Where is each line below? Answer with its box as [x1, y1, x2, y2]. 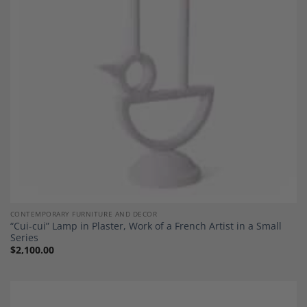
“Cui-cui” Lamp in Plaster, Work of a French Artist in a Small [10, 219, 282, 233]
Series [10, 231, 38, 245]
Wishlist [260, 2, 291, 13]
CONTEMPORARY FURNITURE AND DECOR [10, 209, 158, 219]
